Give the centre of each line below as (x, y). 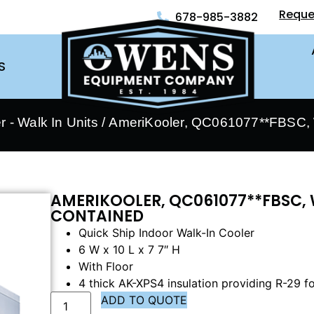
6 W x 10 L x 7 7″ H (130, 250)
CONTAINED (97, 216)
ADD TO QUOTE (144, 300)
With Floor (106, 266)
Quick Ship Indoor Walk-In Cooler (167, 233)
